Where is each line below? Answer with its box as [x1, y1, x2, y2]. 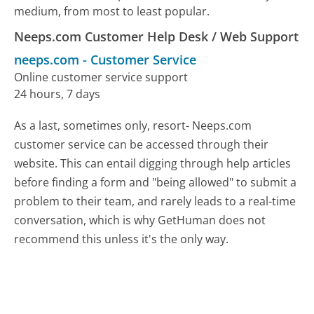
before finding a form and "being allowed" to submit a [14, 174, 297, 190]
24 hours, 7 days [14, 86, 101, 102]
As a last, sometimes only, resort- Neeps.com [14, 117, 252, 133]
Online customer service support [14, 69, 189, 85]
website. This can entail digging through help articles [14, 155, 292, 171]
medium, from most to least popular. [14, 3, 210, 19]
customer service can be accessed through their [14, 136, 269, 152]
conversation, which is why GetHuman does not [14, 212, 266, 228]
